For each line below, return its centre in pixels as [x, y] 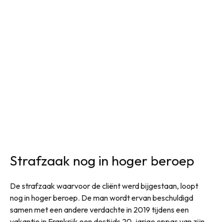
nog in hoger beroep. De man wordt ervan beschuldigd [102, 198]
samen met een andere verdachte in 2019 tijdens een [99, 210]
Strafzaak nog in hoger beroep [102, 161]
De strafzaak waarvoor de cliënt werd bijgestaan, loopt [104, 186]
